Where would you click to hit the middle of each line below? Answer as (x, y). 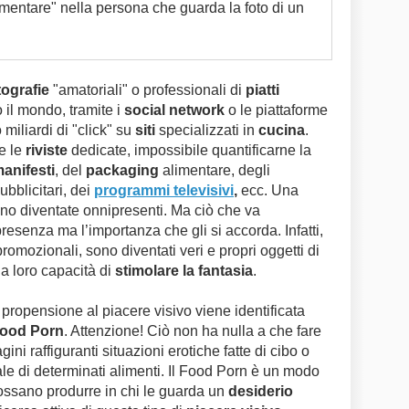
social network (174, 110)
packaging (122, 170)
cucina (282, 130)
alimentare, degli (215, 170)
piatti (262, 90)
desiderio (261, 391)
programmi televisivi (164, 190)
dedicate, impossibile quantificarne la (189, 150)
